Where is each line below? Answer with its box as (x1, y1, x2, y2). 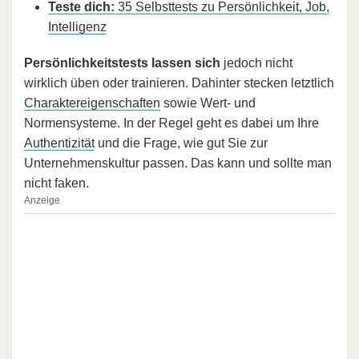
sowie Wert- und (160, 95, 256, 110)
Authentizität (24, 135, 95, 150)
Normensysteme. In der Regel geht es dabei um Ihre (24, 115, 319, 130)
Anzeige (24, 194, 60, 206)
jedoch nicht (220, 55, 292, 70)
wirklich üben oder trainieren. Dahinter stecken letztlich (24, 75, 334, 90)
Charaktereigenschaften (24, 95, 160, 110)
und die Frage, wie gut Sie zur (95, 135, 268, 150)
